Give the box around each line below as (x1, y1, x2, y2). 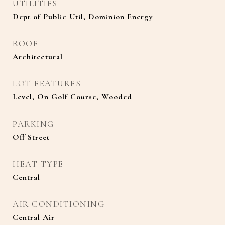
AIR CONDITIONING (13, 199, 105, 209)
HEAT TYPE (13, 159, 64, 169)
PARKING (13, 119, 55, 129)
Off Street (13, 132, 50, 142)
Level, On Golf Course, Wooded (13, 92, 132, 102)
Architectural (13, 52, 63, 62)
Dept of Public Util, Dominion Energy (13, 12, 153, 22)
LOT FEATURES (13, 78, 81, 89)
